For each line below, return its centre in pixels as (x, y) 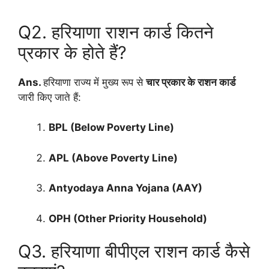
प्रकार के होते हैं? (72, 52)
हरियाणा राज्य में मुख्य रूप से (95, 82)
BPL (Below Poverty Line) (111, 128)
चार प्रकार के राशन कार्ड (191, 82)
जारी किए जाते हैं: (50, 97)
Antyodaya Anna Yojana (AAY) (125, 188)
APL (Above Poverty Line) (113, 158)
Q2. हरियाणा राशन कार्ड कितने (116, 32)
